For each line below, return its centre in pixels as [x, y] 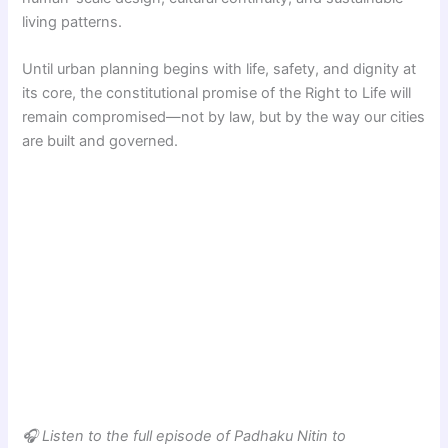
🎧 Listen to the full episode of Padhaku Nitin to [184, 435]
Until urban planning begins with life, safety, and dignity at [219, 69]
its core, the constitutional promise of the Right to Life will [217, 93]
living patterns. [72, 22]
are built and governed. [100, 141]
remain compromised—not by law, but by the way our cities [224, 117]
